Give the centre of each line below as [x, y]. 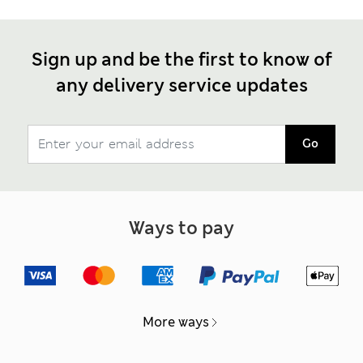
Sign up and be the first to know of [181, 59]
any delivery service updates [181, 85]
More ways [176, 322]
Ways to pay [181, 228]
